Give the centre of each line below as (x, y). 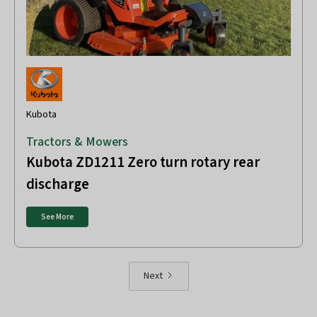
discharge (58, 185)
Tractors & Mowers (77, 142)
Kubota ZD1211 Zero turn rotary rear (143, 163)
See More (57, 217)
